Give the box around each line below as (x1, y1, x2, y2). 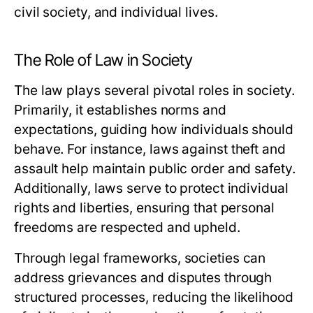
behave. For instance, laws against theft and (14, 141, 286, 157)
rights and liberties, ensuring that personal (14, 200, 275, 216)
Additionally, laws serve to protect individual (14, 180, 289, 196)
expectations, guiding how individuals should (14, 122, 293, 138)
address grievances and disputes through (14, 270, 272, 286)
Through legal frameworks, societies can (14, 250, 266, 266)
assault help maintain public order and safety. (14, 161, 296, 177)
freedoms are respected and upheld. (14, 219, 240, 235)
